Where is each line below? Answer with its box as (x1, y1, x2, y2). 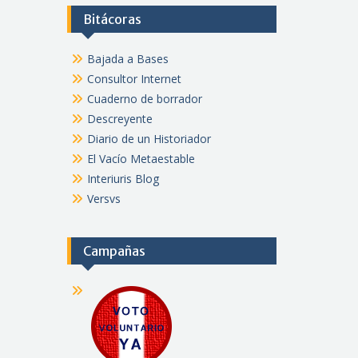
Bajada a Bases (86, 51, 169, 66)
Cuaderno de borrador (86, 91, 202, 106)
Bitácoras (82, 11, 141, 27)
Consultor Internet (86, 71, 181, 86)
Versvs (86, 191, 121, 206)
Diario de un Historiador (86, 131, 211, 146)
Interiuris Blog (86, 171, 159, 186)
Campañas (82, 243, 145, 259)
